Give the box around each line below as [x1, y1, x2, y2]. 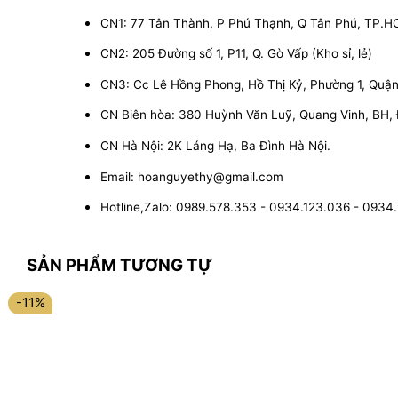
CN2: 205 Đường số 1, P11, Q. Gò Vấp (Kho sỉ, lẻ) [100, 46, 372, 61]
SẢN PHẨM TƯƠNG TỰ [27, 254, 212, 275]
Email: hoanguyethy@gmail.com [100, 169, 283, 184]
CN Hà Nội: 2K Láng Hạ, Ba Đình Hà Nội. [100, 138, 330, 153]
